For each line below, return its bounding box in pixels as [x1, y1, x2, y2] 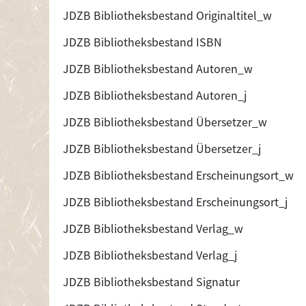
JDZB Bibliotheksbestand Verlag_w [63, 219, 243, 236]
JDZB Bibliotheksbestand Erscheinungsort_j [63, 193, 288, 210]
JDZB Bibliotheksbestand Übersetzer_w [63, 113, 267, 130]
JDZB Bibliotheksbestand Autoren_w [63, 59, 253, 76]
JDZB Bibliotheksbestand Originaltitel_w [63, 6, 272, 23]
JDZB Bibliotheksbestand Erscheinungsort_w [63, 166, 294, 183]
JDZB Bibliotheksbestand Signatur [63, 273, 240, 290]
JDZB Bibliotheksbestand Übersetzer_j [63, 139, 261, 156]
